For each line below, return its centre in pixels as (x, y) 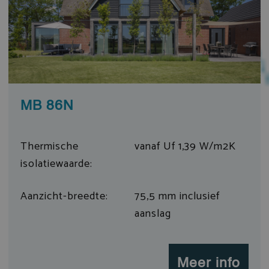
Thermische (49, 147)
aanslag (153, 214)
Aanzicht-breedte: (64, 197)
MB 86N (47, 106)
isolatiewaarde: (56, 164)
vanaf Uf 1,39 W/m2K (185, 147)
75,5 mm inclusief (177, 197)
